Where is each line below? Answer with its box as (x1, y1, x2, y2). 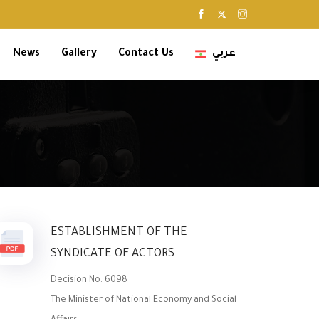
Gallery (61, 48, 97, 60)
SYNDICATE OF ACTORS (50, 248, 174, 261)
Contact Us (118, 48, 174, 60)
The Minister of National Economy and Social (50, 296, 236, 305)
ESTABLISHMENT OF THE (50, 226, 187, 239)
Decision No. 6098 (50, 276, 127, 286)
